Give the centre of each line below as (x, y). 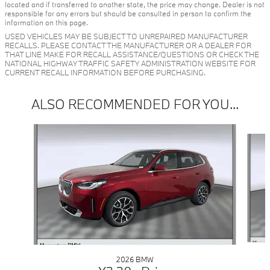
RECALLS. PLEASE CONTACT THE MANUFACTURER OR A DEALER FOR (128, 46)
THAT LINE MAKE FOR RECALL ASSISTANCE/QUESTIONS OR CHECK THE (132, 55)
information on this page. (46, 23)
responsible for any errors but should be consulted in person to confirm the (128, 14)
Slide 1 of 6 (25, 130)
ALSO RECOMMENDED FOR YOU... (135, 104)
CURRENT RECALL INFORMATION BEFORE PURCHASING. (105, 73)
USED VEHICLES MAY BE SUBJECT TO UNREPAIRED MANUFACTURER (126, 36)
